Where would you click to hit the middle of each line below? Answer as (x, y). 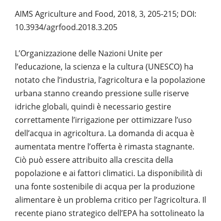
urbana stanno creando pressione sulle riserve (102, 93)
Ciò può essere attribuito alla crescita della (94, 160)
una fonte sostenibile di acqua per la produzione (105, 187)
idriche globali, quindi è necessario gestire (93, 107)
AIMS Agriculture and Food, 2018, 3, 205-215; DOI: (106, 14)
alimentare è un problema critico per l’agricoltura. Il (110, 200)
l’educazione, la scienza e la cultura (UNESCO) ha (104, 67)
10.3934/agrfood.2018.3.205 (66, 27)
